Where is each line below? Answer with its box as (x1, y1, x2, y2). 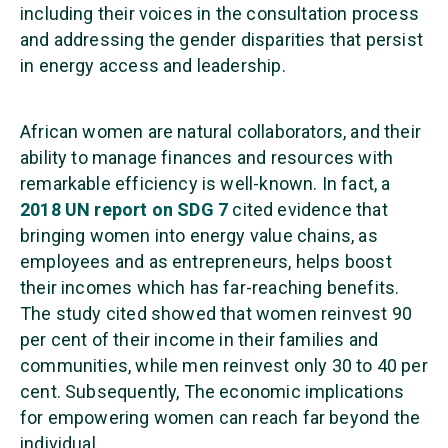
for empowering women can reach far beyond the (20, 407, 421, 429)
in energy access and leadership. (20, 55, 286, 77)
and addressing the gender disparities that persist (20, 29, 423, 51)
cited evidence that (228, 199, 388, 221)
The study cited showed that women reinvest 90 (20, 303, 413, 325)
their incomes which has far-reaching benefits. (20, 277, 400, 299)
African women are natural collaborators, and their (20, 121, 421, 143)
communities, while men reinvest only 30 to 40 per (20, 355, 428, 377)
